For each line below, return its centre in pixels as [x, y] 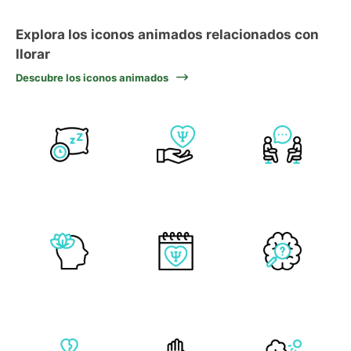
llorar [33, 54]
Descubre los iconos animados [92, 78]
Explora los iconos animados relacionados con [167, 34]
